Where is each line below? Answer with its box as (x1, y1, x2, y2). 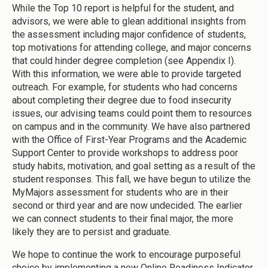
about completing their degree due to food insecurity (12, 95, 232, 106)
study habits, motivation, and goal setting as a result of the (12, 160, 255, 172)
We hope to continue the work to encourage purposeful (12, 249, 240, 261)
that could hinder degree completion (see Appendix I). (12, 55, 236, 67)
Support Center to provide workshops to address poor (12, 147, 238, 159)
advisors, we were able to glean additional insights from (12, 16, 246, 28)
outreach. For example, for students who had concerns (12, 81, 237, 93)
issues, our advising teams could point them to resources (12, 108, 252, 120)
